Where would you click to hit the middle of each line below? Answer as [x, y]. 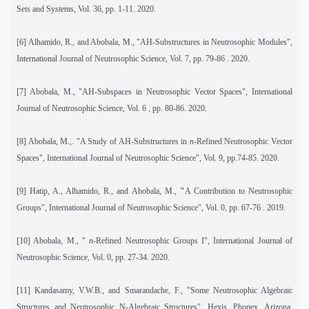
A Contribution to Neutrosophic [239, 191]
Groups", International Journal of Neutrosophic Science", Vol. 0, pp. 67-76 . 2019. [151, 207]
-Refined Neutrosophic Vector [243, 141]
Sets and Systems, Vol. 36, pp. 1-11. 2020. [86, 9]
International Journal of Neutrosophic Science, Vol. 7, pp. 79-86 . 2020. [133, 58]
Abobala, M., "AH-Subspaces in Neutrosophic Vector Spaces [136, 91]
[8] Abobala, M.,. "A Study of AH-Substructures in [103, 141]
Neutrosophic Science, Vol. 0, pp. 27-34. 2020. [93, 257]
